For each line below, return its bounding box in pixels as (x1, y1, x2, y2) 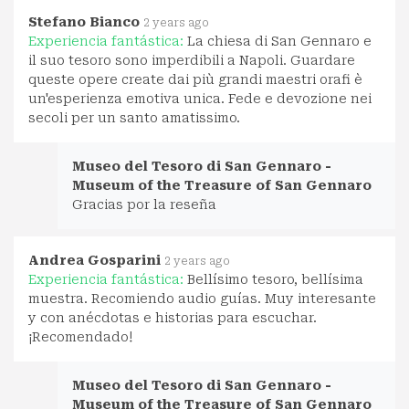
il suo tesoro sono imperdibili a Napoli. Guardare (28, 52, 355, 68)
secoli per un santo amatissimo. (28, 110, 240, 125)
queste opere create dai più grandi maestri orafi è (28, 71, 362, 87)
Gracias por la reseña (72, 196, 216, 212)
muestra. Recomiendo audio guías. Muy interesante (28, 290, 376, 306)
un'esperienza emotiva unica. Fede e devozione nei (28, 90, 372, 106)
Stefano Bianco (28, 14, 140, 29)
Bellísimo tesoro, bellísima (187, 271, 363, 287)
